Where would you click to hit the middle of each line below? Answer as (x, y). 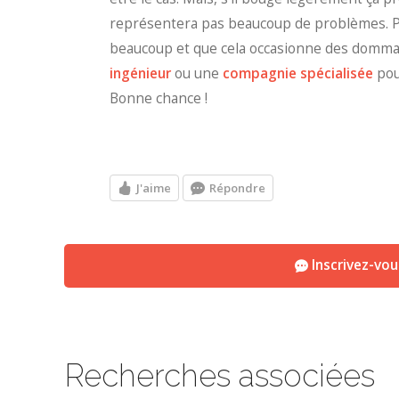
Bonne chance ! (159, 98)
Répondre (237, 187)
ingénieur (140, 73)
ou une (197, 73)
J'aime (154, 187)
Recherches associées (220, 376)
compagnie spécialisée (298, 73)
